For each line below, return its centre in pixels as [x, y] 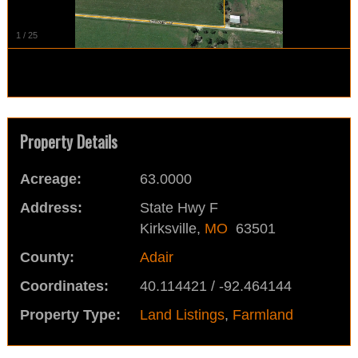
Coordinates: [64, 286]
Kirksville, [172, 229]
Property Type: [70, 315]
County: [47, 257]
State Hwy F [179, 208]
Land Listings [182, 315]
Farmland [263, 315]
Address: [51, 208]
